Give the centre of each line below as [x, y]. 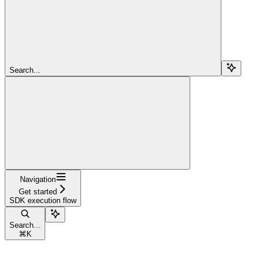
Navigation [38, 179]
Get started [38, 191]
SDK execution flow [43, 200]
